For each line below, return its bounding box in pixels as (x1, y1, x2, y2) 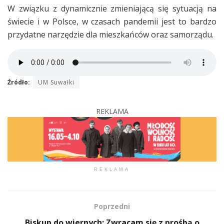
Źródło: (7, 77, 30, 86)
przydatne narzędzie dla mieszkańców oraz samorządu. (7, 28, 213, 40)
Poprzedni (94, 201, 130, 211)
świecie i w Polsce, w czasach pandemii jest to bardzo (7, 15, 216, 27)
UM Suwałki (38, 77, 74, 86)
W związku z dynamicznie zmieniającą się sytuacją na (7, 2, 216, 14)
